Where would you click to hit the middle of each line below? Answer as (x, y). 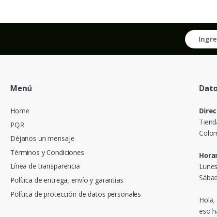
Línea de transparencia (45, 166)
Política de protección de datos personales (76, 194)
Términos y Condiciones (47, 152)
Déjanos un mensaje (42, 139)
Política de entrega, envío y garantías (67, 180)
